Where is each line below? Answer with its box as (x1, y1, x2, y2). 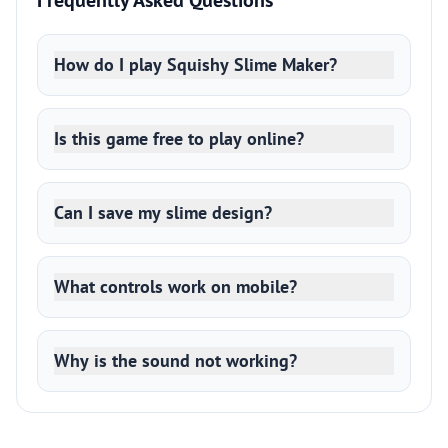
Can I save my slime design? (54, 201, 272, 224)
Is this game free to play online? (54, 127, 304, 150)
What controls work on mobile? (54, 275, 297, 298)
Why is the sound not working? (54, 349, 297, 372)
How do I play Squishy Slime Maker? (54, 53, 337, 76)
